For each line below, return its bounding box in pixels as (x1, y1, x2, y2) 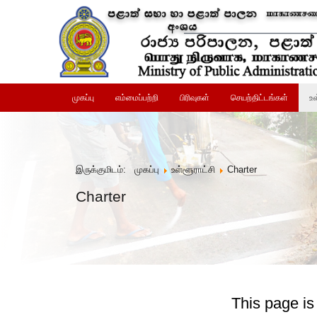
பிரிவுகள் (180, 93, 210, 103)
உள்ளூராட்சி (171, 164, 216, 175)
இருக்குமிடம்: (76, 164, 132, 175)
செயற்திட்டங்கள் (231, 93, 289, 103)
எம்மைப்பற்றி (115, 93, 159, 103)
